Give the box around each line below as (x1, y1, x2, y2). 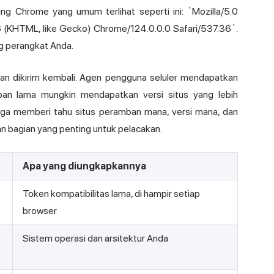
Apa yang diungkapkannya (23, 160, 146, 172)
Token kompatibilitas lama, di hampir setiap (23, 188, 200, 200)
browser (23, 205, 57, 217)
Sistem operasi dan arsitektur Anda (23, 232, 168, 245)
